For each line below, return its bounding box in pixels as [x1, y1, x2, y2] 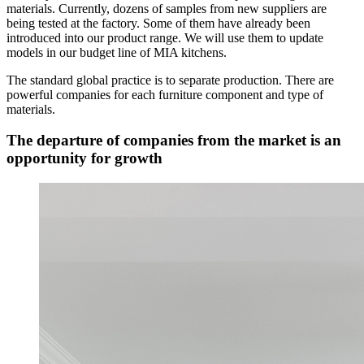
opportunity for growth [6, 149, 162, 167]
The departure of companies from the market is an [6, 132, 341, 149]
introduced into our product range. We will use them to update [6, 30, 323, 45]
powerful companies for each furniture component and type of [6, 87, 323, 102]
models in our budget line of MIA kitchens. [6, 45, 227, 59]
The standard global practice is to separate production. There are [6, 72, 334, 87]
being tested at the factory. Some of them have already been [6, 15, 310, 30]
